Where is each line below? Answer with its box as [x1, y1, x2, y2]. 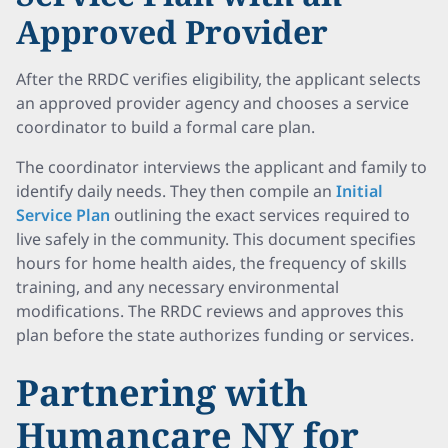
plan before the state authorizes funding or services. [16, 324, 414, 346]
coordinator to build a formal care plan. [16, 116, 315, 138]
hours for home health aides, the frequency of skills [16, 252, 407, 274]
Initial [336, 180, 383, 202]
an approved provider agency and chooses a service [16, 92, 409, 114]
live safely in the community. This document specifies [16, 228, 416, 250]
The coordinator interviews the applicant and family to [16, 156, 427, 178]
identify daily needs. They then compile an [16, 180, 336, 202]
